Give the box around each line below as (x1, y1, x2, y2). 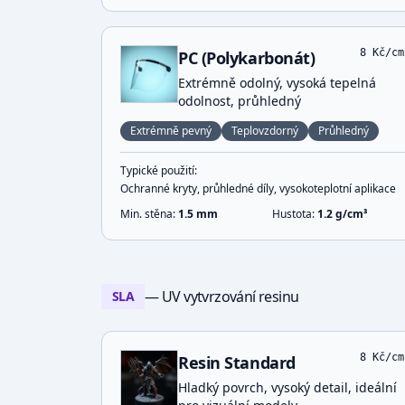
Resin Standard (178, 352, 296, 373)
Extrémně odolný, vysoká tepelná (178, 74, 376, 91)
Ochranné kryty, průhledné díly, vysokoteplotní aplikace (120, 181, 396, 196)
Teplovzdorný (231, 123, 298, 138)
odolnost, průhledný (178, 92, 301, 109)
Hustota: (272, 206, 318, 221)
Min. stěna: (120, 206, 178, 221)
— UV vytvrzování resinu (145, 287, 299, 306)
